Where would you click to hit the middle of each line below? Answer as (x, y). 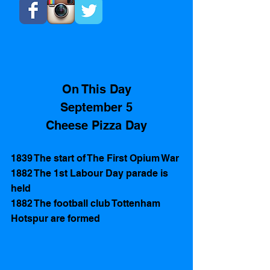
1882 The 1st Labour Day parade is (91, 173)
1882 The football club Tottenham (87, 203)
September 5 (96, 107)
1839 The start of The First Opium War (96, 158)
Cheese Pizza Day (96, 125)
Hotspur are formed (57, 218)
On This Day (96, 89)
